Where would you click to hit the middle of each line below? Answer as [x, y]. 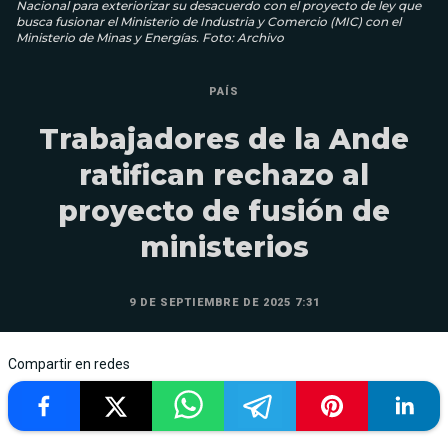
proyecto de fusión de [224, 210]
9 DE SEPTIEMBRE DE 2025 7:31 [224, 302]
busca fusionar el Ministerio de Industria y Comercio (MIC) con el [208, 21]
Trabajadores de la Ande [224, 138]
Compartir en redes [69, 363]
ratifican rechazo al [224, 174]
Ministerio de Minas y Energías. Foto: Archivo [150, 37]
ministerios [224, 246]
